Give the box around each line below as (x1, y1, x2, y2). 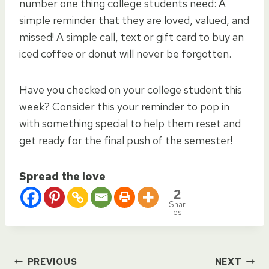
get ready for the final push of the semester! (19, 133, 232, 147)
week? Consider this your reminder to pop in (19, 99, 229, 113)
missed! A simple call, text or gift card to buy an (19, 29, 244, 44)
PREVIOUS (27, 255, 77, 267)
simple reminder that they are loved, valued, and (19, 13, 249, 27)
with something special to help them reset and (19, 116, 241, 130)
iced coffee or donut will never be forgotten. (19, 46, 231, 61)
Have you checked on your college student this (19, 82, 242, 97)
